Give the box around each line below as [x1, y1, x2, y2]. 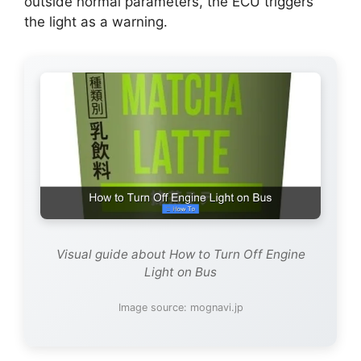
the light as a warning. [24, 13, 168, 30]
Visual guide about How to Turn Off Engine [56, 246, 305, 262]
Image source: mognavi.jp [118, 301, 243, 313]
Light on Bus [144, 263, 217, 280]
